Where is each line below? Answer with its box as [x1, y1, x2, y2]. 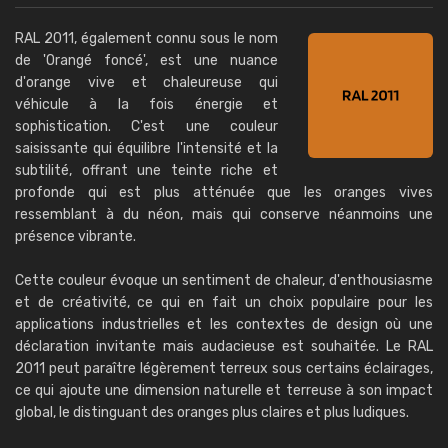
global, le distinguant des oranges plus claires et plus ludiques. [15, 404, 409, 421]
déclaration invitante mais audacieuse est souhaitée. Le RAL [15, 338, 433, 355]
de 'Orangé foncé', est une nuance [15, 52, 278, 69]
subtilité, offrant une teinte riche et [15, 162, 278, 179]
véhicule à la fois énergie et [15, 96, 278, 113]
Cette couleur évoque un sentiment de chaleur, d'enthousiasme [15, 272, 433, 289]
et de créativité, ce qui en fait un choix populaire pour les [15, 294, 433, 311]
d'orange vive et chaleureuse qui [15, 74, 278, 91]
